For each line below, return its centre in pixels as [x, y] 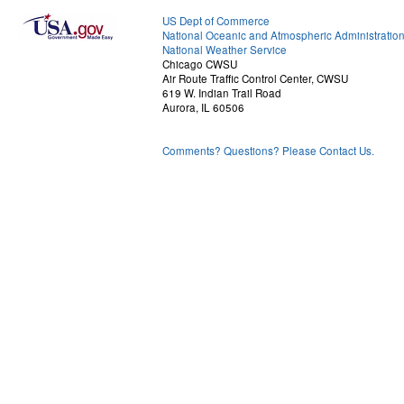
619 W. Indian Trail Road [222, 93]
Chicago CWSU [200, 64]
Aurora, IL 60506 [203, 108]
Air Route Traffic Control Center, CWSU [255, 79]
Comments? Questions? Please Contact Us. [268, 151]
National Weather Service [225, 50]
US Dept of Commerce [216, 21]
